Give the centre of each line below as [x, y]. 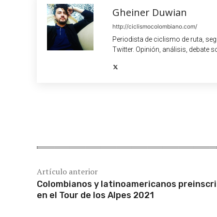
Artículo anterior [67, 172]
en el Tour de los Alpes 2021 [95, 195]
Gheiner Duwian [150, 13]
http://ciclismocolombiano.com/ [155, 27]
